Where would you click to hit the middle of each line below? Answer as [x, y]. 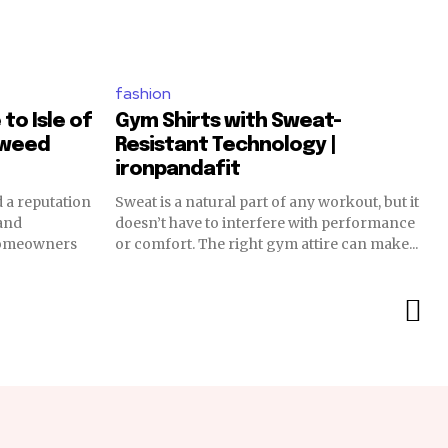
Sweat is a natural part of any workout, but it [267, 201]
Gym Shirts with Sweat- [228, 121]
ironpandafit [177, 169]
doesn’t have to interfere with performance [265, 222]
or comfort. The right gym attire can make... [266, 243]
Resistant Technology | [225, 145]
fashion [143, 93]
